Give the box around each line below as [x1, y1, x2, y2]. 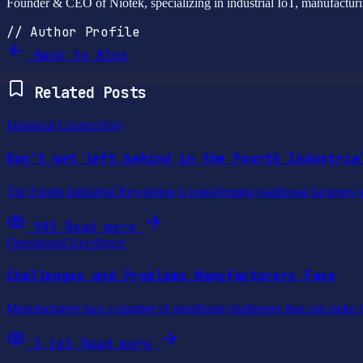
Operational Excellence [6, 235, 126, 250]
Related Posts [26, 83, 147, 104]
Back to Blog [26, 46, 128, 64]
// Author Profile [6, 23, 140, 41]
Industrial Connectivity [6, 117, 123, 132]
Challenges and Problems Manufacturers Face [6, 267, 336, 284]
